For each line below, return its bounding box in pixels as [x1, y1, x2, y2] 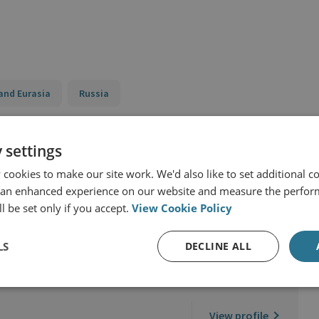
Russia [79, 87, 109, 100]
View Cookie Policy [132, 200, 232, 215]
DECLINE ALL [184, 239, 251, 253]
